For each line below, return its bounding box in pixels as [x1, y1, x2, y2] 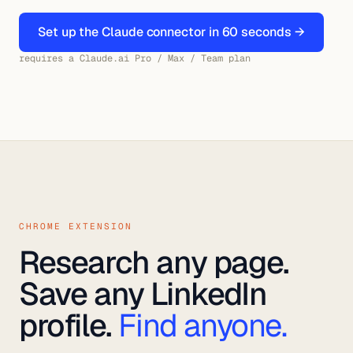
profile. [19, 305, 119, 346]
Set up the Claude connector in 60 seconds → [38, 24, 305, 40]
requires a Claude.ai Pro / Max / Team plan [19, 52, 251, 65]
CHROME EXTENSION [19, 221, 132, 232]
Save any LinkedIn [19, 273, 267, 314]
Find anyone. [118, 305, 287, 346]
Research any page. [19, 242, 289, 283]
